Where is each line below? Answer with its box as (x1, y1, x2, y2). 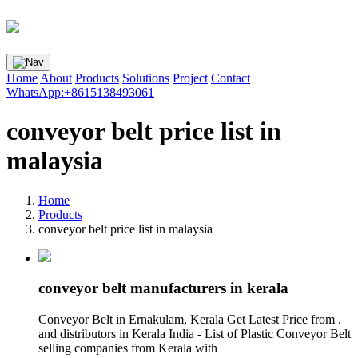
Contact (211, 70, 250, 85)
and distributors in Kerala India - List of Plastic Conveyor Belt (38, 327, 351, 341)
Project (173, 70, 208, 85)
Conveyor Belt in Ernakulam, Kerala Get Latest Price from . (38, 312, 341, 327)
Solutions (122, 70, 169, 85)
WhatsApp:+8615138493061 (6, 85, 154, 99)
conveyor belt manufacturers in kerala (38, 280, 288, 297)
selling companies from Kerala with (38, 341, 221, 356)
